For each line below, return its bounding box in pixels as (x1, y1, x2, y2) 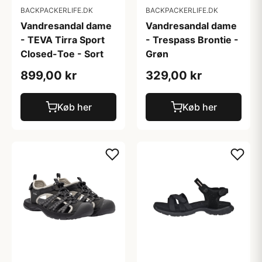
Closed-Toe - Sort (20, 48, 104, 60)
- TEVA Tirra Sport (20, 34, 105, 46)
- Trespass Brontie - (146, 34, 239, 46)
